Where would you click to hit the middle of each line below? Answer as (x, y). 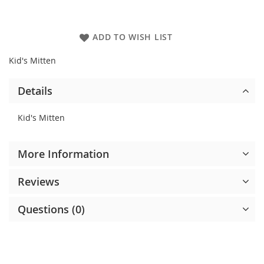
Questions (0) (51, 209)
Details (35, 91)
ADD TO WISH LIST (133, 37)
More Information (63, 154)
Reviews (39, 182)
